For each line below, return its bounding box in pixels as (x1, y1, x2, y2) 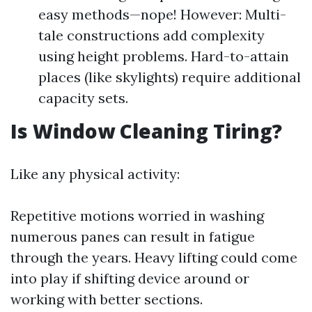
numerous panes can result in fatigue (10, 228, 255, 245)
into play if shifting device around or (10, 270, 249, 287)
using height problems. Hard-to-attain (38, 47, 289, 65)
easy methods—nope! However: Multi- (38, 6, 286, 23)
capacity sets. (38, 89, 128, 107)
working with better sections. (10, 290, 203, 308)
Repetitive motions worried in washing (10, 207, 264, 224)
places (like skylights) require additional (38, 68, 301, 86)
